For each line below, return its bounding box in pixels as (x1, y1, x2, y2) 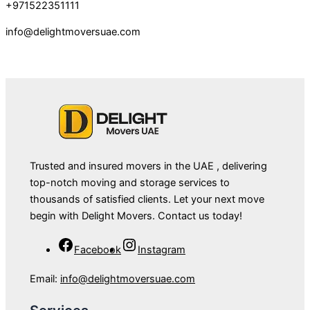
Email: (30, 273, 60, 286)
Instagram (138, 244, 185, 257)
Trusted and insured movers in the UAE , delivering (30, 159, 267, 172)
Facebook (74, 244, 121, 257)
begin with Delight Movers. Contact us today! (30, 209, 242, 222)
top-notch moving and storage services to (30, 176, 230, 189)
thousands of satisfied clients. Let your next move (30, 192, 264, 206)
